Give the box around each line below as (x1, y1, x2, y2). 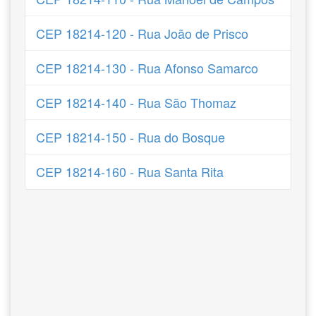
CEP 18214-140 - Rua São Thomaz (35, 93, 236, 111)
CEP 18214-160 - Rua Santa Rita (35, 162, 224, 181)
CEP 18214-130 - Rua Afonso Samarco (35, 59, 258, 77)
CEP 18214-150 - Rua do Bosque (35, 128, 225, 146)
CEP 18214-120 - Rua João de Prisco (35, 24, 248, 42)
